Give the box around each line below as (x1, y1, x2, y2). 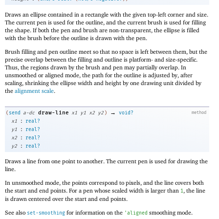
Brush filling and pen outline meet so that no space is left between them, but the (5, 48, 207, 56)
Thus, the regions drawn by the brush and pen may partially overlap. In (5, 64, 186, 71)
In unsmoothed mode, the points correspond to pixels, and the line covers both (5, 179, 204, 187)
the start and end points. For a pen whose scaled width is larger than (5, 187, 180, 195)
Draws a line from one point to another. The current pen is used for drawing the (5, 157, 208, 165)
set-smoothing (27, 210, 65, 217)
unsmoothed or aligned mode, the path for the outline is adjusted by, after (5, 71, 193, 79)
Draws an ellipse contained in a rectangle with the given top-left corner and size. (5, 11, 208, 19)
